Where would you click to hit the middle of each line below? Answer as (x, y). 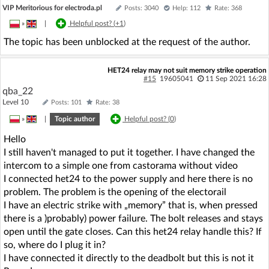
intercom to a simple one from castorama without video (121, 165)
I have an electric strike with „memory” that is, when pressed (131, 205)
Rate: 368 (228, 8)
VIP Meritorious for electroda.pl (52, 8)
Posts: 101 (66, 102)
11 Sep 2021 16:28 (236, 78)
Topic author (75, 119)
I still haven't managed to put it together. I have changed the (129, 152)
